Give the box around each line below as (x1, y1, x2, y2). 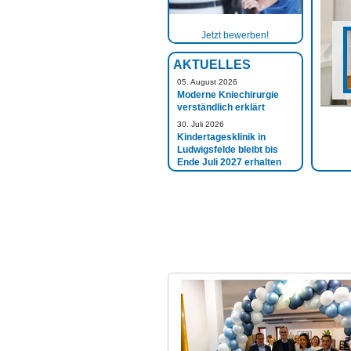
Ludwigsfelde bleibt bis (176, 143, 278, 155)
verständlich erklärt (176, 101, 265, 113)
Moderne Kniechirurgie (176, 89, 279, 100)
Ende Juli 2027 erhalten (176, 156, 281, 168)
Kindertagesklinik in (176, 131, 266, 143)
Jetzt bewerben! (201, 30, 270, 41)
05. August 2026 (176, 77, 237, 86)
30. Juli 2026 (176, 119, 224, 128)
